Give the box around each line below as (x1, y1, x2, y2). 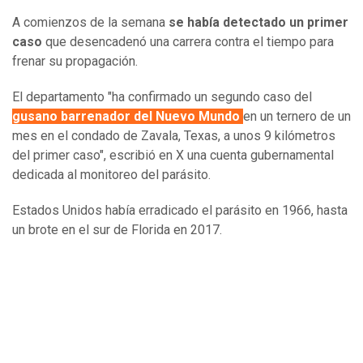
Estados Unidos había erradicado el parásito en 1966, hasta (12, 203, 348, 219)
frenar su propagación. (12, 53, 138, 70)
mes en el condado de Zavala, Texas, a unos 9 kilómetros (12, 128, 335, 144)
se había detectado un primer (169, 15, 348, 31)
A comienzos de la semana (12, 15, 169, 31)
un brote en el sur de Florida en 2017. (12, 222, 222, 238)
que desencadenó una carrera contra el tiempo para (42, 34, 334, 50)
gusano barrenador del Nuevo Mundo (12, 109, 243, 125)
